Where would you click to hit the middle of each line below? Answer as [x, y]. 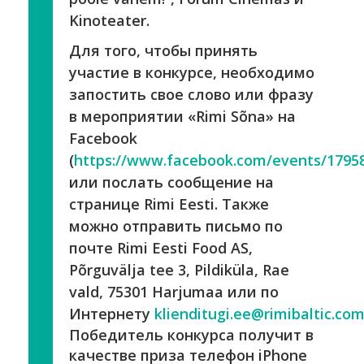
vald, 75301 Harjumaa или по [174, 291]
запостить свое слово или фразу [191, 94]
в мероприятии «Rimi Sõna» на [182, 116]
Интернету [112, 313]
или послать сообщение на [171, 182]
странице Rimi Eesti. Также [169, 204]
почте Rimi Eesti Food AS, [161, 247]
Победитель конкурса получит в [191, 334]
